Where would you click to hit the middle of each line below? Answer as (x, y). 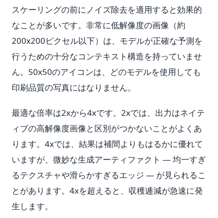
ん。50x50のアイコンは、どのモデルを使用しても (106, 72)
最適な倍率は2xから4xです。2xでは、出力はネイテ (108, 113)
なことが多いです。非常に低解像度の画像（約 (99, 25)
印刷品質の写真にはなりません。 (74, 87)
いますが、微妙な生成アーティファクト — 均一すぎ (109, 159)
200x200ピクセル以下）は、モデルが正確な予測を (107, 41)
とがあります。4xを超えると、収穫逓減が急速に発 (107, 191)
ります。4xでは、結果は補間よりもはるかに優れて (107, 144)
